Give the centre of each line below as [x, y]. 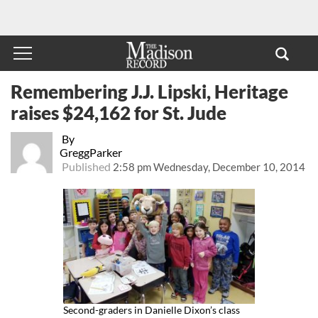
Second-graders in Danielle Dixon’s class [152, 310]
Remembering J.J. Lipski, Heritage [149, 91]
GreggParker [91, 152]
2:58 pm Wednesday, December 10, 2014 [209, 166]
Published [86, 166]
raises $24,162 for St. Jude [119, 113]
